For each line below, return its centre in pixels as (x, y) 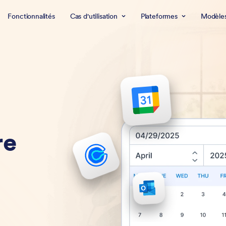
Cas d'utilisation (94, 16)
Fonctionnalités (31, 16)
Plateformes (159, 16)
